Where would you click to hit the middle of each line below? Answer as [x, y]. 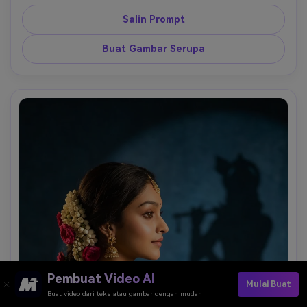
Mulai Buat [268, 284]
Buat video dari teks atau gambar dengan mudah [125, 294]
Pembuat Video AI [101, 279]
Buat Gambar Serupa [153, 48]
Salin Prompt [153, 19]
